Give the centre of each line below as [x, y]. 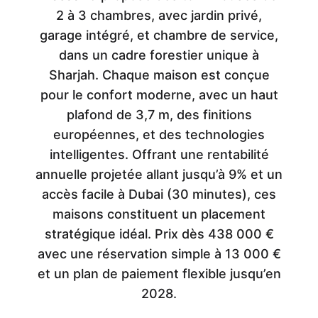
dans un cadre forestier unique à [159, 55]
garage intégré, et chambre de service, [159, 35]
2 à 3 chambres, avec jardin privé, [159, 15]
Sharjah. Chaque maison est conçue [159, 75]
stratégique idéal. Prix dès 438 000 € [159, 234]
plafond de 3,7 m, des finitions [159, 115]
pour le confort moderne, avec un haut [159, 95]
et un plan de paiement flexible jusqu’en [159, 274]
